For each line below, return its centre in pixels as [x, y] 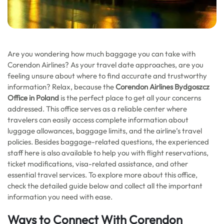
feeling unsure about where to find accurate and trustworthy [107, 76]
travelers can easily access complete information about [98, 120]
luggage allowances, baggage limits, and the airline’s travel [105, 131]
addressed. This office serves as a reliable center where [97, 109]
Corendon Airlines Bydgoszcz [162, 87]
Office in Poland [33, 98]
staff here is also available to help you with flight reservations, [108, 153]
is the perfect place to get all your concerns [130, 98]
